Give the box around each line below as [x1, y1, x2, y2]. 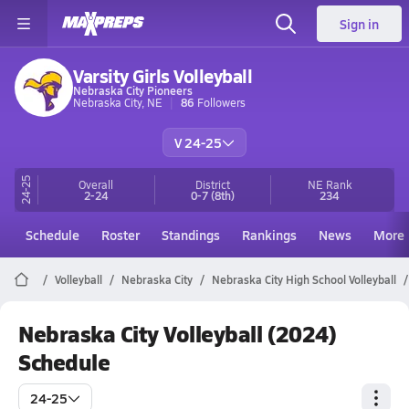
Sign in [340, 15, 379, 33]
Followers [197, 94, 246, 110]
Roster [101, 225, 140, 244]
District [194, 177, 230, 192]
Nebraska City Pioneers [73, 82, 193, 98]
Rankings [242, 225, 297, 244]
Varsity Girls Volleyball [73, 62, 253, 89]
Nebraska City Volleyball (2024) [18, 318, 337, 349]
